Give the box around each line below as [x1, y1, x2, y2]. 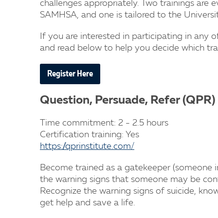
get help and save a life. [40, 199, 135, 207]
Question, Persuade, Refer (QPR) [40, 95, 216, 107]
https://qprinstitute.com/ [40, 142, 134, 151]
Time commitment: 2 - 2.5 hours [40, 119, 168, 127]
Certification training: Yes [40, 130, 139, 139]
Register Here [47, 70, 93, 78]
